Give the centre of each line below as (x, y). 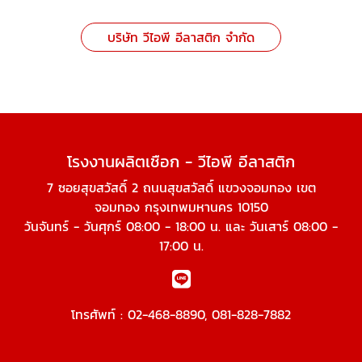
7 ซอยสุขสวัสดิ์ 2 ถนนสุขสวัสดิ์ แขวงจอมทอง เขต (181, 188)
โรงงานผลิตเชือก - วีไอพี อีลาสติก (181, 162)
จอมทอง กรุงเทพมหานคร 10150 (181, 207)
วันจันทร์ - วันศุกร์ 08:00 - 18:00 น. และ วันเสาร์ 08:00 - (181, 227)
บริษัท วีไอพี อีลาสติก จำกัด (181, 38)
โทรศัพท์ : (99, 315)
